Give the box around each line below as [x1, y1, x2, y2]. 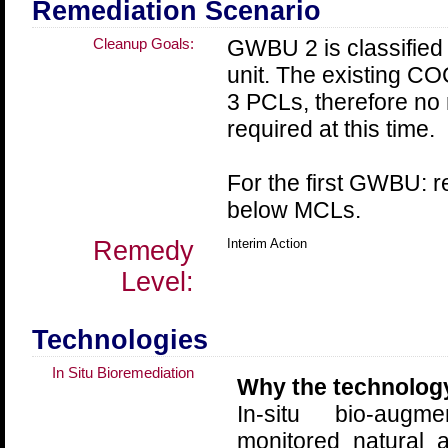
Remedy [92, 236, 194, 266]
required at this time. [226, 116, 435, 142]
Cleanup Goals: [92, 35, 194, 52]
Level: [120, 267, 194, 297]
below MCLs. [226, 197, 361, 223]
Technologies [31, 325, 208, 355]
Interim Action [226, 236, 307, 251]
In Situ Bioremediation [51, 364, 194, 381]
